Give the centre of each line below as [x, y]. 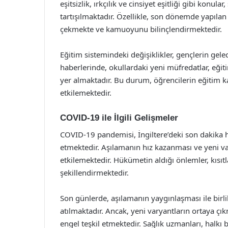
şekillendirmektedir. [94, 172]
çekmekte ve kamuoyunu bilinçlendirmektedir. [141, 29]
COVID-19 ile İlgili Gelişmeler [119, 118]
